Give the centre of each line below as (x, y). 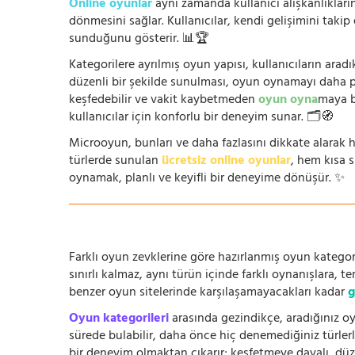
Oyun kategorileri (119, 319)
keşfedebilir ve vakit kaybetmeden (164, 101)
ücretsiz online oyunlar (226, 162)
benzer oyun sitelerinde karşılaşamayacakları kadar (208, 293)
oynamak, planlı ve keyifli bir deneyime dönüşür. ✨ (207, 179)
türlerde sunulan (115, 162)
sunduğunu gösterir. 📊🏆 (139, 40)
